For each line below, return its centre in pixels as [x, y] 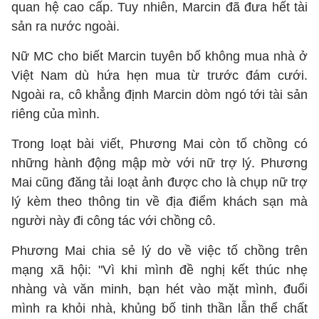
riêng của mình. [56, 114]
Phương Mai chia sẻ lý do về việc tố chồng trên [159, 251]
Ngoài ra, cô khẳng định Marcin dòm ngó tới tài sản [159, 95]
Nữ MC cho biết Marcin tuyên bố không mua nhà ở [159, 56]
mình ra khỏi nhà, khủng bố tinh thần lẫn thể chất [159, 308]
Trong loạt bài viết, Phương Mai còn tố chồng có [159, 144]
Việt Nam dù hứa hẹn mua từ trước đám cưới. [159, 75]
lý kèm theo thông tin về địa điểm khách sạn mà [159, 202]
